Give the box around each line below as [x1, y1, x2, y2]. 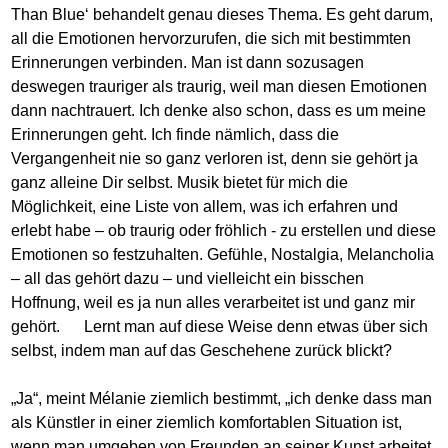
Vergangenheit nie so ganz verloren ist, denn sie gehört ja [11, 150, 419, 168]
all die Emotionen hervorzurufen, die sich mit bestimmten [11, 30, 412, 48]
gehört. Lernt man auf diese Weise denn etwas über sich [11, 318, 429, 336]
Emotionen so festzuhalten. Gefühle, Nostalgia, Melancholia [11, 246, 435, 264]
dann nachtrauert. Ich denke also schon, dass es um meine [11, 102, 427, 120]
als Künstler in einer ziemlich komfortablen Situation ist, [11, 414, 403, 432]
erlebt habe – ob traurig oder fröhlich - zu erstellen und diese [11, 222, 437, 240]
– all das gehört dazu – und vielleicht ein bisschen [11, 270, 365, 288]
